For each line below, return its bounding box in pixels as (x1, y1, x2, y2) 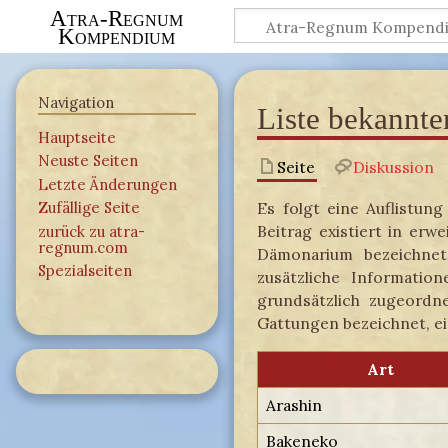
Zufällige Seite (37, 198, 140, 218)
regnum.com (37, 237, 128, 257)
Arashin (266, 394, 323, 415)
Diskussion (352, 156, 434, 177)
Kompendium (58, 22, 176, 49)
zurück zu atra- (37, 221, 145, 241)
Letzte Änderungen (37, 174, 177, 194)
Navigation (37, 92, 114, 112)
